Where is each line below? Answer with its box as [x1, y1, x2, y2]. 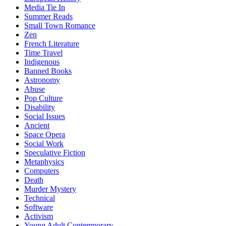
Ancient [24, 121, 49, 130]
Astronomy [24, 76, 60, 85]
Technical [24, 194, 55, 203]
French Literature [24, 39, 79, 48]
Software [24, 203, 53, 212]
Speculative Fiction [24, 148, 85, 157]
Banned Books [24, 67, 72, 76]
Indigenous [24, 58, 60, 67]
